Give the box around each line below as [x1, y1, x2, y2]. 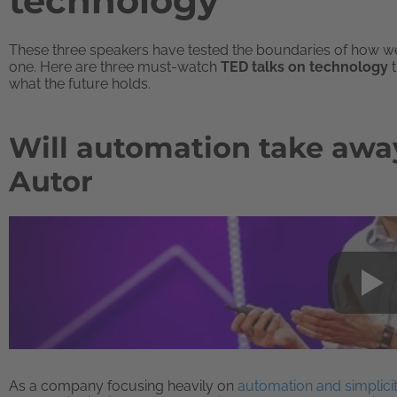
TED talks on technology [221, 58, 388, 75]
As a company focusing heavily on [9, 377, 237, 394]
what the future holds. [9, 75, 151, 92]
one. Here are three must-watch [9, 58, 221, 75]
